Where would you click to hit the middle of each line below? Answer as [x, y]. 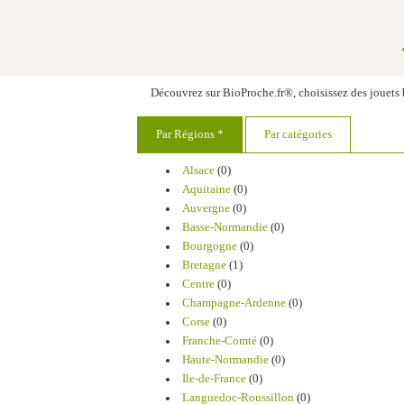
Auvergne [206, 208]
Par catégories [298, 134]
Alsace [198, 170]
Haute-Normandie [225, 360]
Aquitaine [206, 189]
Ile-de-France [214, 379]
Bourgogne [209, 246]
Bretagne [204, 265]
